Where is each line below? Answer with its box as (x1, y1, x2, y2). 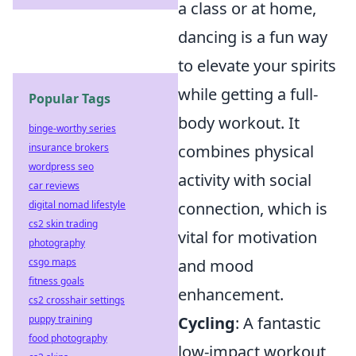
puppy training (29, 312, 92, 326)
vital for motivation (178, 226, 317, 248)
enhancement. (178, 283, 284, 305)
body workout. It (178, 111, 300, 133)
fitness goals (29, 274, 84, 288)
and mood (178, 254, 253, 277)
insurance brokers (29, 141, 109, 154)
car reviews (29, 179, 79, 192)
